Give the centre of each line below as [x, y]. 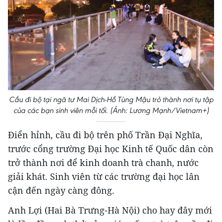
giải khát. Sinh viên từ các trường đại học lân [104, 177]
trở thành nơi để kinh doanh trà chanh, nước [103, 163]
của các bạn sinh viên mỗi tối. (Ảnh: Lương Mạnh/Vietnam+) [111, 111]
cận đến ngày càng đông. [61, 191]
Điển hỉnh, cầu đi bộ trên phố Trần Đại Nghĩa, [105, 135]
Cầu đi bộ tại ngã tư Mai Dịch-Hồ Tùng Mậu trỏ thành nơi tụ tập [111, 100]
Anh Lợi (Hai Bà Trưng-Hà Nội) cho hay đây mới [110, 210]
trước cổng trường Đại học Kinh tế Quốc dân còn [111, 149]
